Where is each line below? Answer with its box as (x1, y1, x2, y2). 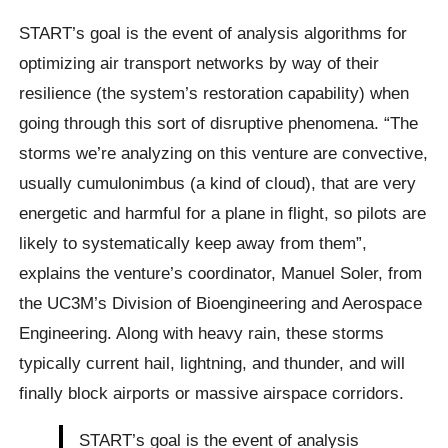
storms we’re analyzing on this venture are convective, (19, 142, 429, 163)
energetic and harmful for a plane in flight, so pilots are (19, 202, 427, 223)
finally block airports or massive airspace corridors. (19, 382, 405, 403)
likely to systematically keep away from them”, (19, 232, 368, 253)
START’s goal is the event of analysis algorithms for (19, 22, 408, 43)
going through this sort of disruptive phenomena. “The (19, 112, 419, 133)
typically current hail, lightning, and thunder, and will (19, 352, 406, 373)
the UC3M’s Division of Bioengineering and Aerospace (19, 292, 423, 313)
